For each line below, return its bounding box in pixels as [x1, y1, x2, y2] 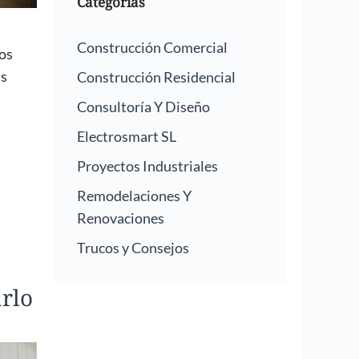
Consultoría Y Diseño [77, 98, 210, 115]
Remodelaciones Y [77, 187, 192, 204]
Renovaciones [77, 209, 164, 227]
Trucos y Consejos [77, 239, 189, 256]
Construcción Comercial [77, 38, 228, 56]
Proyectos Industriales [77, 157, 218, 175]
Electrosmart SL [77, 127, 176, 145]
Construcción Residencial [77, 68, 236, 86]
